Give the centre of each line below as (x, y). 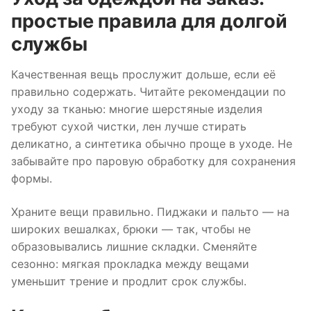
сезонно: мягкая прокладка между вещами (130, 263)
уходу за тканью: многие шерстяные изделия (137, 109)
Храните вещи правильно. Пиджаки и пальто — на (150, 211)
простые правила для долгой (149, 22)
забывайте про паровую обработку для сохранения (153, 161)
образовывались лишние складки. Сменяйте (134, 246)
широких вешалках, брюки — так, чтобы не (131, 229)
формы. (32, 179)
